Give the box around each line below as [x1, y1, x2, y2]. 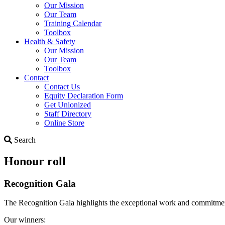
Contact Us [44, 82, 80, 91]
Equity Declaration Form [44, 91, 123, 100]
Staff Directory [44, 109, 91, 118]
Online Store [44, 118, 84, 127]
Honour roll [4, 154, 66, 168]
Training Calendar [44, 19, 101, 28]
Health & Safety [24, 37, 75, 46]
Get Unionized [44, 100, 91, 109]
